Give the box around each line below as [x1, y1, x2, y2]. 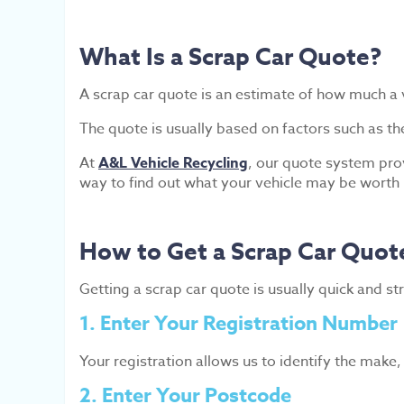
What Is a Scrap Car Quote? [79, 41, 381, 72]
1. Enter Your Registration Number [79, 309, 398, 338]
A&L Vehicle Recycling [98, 152, 248, 174]
